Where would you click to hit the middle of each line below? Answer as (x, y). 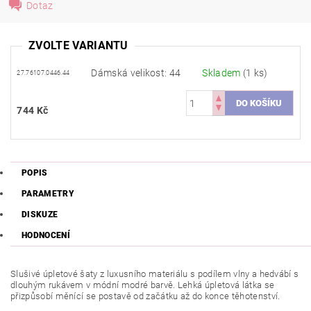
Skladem (222, 73)
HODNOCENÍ (46, 236)
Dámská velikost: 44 (136, 73)
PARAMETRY (48, 194)
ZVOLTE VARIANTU (78, 45)
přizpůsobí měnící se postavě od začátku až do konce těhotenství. (146, 296)
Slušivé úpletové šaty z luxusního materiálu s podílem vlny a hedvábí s (155, 274)
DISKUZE (40, 215)
